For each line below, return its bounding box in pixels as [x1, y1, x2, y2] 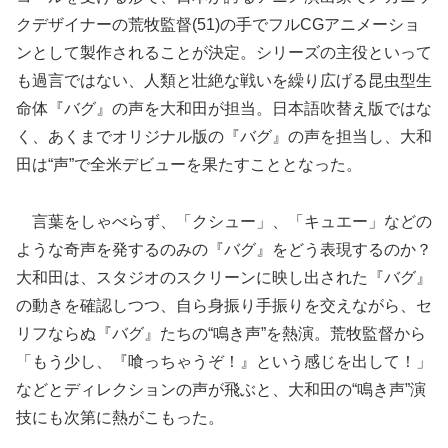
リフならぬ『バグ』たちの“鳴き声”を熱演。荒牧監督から [16, 324, 426, 342]
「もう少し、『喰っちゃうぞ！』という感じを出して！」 [16, 352, 432, 370]
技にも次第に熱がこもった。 [16, 408, 224, 426]
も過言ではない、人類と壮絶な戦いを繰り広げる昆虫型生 [16, 71, 432, 89]
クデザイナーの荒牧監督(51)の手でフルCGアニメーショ [16, 15, 420, 33]
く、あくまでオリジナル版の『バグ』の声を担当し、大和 [16, 127, 432, 145]
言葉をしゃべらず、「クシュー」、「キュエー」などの [16, 212, 432, 230]
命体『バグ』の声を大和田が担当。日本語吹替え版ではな [16, 99, 432, 117]
